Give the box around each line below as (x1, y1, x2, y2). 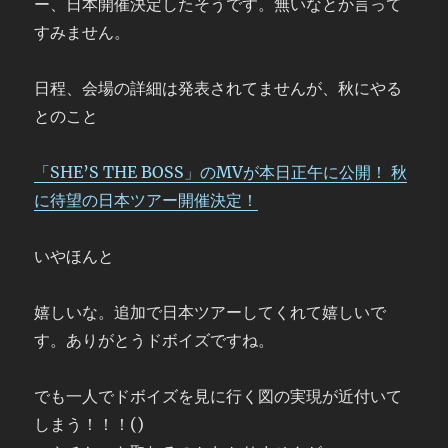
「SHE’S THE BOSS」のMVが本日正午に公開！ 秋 (34, 162, 408, 182)
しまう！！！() (34, 414, 145, 434)
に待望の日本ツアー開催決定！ (34, 190, 259, 210)
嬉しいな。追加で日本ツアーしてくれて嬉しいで (34, 302, 387, 322)
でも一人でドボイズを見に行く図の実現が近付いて (34, 386, 403, 406)
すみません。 (34, 22, 131, 42)
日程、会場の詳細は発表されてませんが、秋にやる (34, 78, 403, 98)
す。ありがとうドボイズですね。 (34, 330, 275, 350)
